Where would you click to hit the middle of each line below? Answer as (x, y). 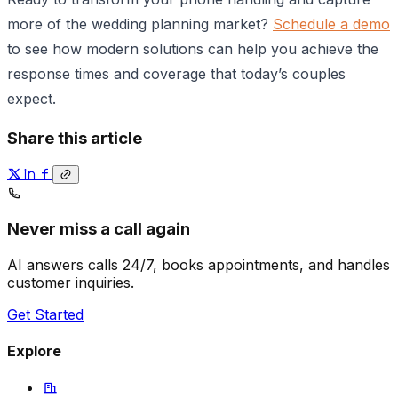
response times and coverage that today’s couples (176, 73)
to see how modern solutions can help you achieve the (193, 48)
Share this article (75, 138)
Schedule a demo (331, 24)
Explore (34, 350)
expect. (32, 98)
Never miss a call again (99, 228)
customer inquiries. (71, 282)
